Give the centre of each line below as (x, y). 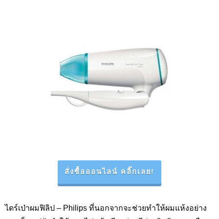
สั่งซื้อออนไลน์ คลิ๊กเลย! (109, 172)
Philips (76, 208)
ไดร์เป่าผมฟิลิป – (34, 208)
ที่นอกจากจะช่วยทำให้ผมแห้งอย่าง (148, 208)
